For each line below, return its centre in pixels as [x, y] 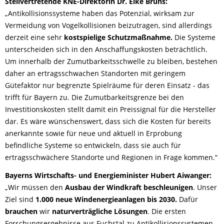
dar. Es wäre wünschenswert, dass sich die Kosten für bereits [108, 121]
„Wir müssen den [35, 187]
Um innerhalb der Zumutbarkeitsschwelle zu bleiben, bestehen [111, 61]
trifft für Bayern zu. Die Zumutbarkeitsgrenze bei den [94, 97]
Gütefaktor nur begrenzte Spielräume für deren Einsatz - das [107, 85]
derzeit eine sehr [34, 37]
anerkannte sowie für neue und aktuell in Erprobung [93, 133]
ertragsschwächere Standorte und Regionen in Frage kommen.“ [111, 157]
